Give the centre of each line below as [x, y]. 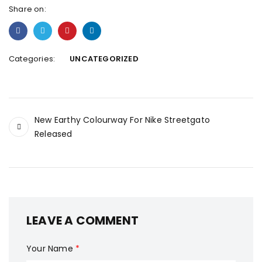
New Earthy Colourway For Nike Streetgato [122, 120]
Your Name [51, 249]
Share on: [27, 9]
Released [54, 134]
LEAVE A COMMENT [82, 220]
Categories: [32, 59]
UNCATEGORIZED [104, 59]
